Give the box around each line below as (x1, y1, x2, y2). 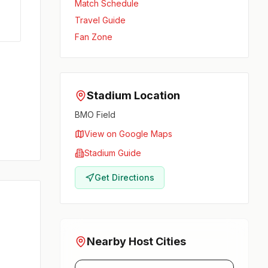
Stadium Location (87, 89, 181, 102)
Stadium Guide (84, 148, 142, 159)
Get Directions (95, 172, 155, 183)
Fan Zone (75, 32, 113, 42)
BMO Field (75, 109, 116, 120)
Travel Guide (75, 15, 126, 26)
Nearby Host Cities (87, 235, 187, 248)
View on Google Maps (84, 129, 173, 139)
